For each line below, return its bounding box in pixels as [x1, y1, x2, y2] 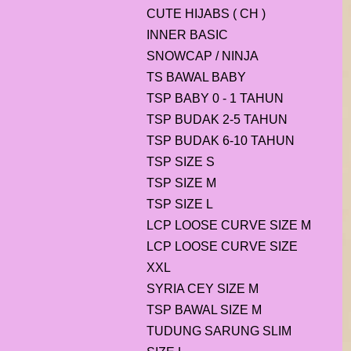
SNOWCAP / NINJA [147, 49, 259, 63]
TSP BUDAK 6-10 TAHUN [147, 134, 295, 147]
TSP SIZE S [147, 155, 215, 168]
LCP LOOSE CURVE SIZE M [147, 219, 311, 232]
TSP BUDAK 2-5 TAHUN [147, 113, 288, 126]
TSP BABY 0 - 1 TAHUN [147, 92, 284, 105]
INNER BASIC [147, 28, 228, 42]
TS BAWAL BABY [147, 71, 246, 84]
